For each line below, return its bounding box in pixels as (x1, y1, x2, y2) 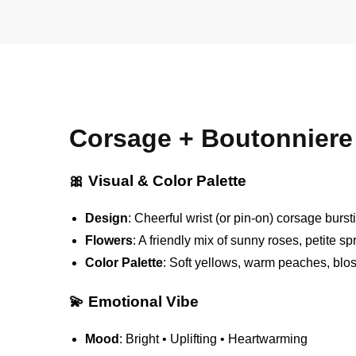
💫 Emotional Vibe (69, 293, 199, 311)
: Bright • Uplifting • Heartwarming (119, 331, 308, 346)
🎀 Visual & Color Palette (69, 172, 247, 189)
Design (85, 211, 129, 225)
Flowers (85, 233, 133, 247)
